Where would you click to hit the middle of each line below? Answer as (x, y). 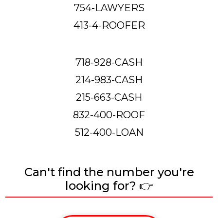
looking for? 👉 (109, 185)
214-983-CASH (109, 80)
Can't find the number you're (109, 172)
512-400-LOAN (109, 132)
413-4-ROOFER (109, 25)
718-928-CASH (109, 62)
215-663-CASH (109, 97)
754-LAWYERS (109, 8)
